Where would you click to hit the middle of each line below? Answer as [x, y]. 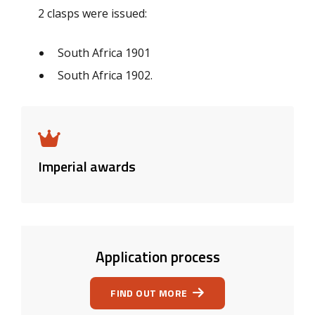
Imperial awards [87, 166]
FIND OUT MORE [149, 293]
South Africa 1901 [104, 53]
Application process [157, 257]
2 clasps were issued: [92, 13]
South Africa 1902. [105, 75]
